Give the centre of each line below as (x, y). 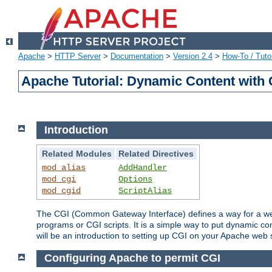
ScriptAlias (145, 190)
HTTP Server (78, 56)
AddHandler (143, 167)
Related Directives (156, 153)
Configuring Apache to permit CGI (132, 258)
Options (136, 179)
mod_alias (64, 167)
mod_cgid (62, 190)
